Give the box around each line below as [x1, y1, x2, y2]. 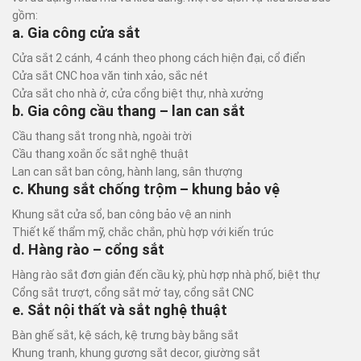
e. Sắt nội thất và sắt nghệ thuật [12, 301, 227, 318]
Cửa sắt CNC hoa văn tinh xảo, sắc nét [12, 69, 208, 82]
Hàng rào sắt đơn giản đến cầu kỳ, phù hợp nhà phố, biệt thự [12, 268, 320, 281]
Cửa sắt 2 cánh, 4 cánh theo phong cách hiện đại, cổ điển [12, 52, 305, 64]
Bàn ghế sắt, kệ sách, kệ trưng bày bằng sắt [12, 329, 239, 342]
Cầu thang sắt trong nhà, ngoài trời [12, 130, 192, 143]
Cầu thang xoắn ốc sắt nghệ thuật [12, 147, 189, 160]
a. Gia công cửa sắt [12, 24, 140, 41]
